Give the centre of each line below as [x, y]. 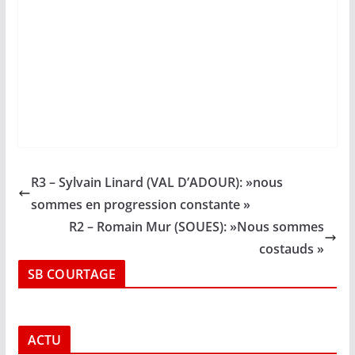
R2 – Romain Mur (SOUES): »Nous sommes [197, 226]
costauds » [292, 248]
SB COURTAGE [72, 274]
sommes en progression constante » [140, 204]
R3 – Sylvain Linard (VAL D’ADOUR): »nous [157, 182]
